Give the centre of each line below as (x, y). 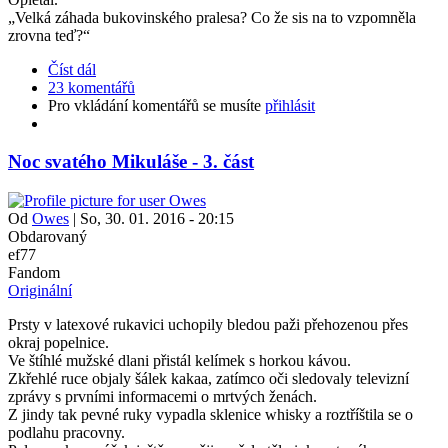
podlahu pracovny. (66, 432)
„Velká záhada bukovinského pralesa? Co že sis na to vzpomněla (212, 17)
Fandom (34, 272)
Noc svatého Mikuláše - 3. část (131, 162)
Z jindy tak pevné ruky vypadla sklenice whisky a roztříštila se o (210, 414)
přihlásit (290, 105)
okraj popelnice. (58, 342)
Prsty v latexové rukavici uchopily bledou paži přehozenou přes (208, 324)
